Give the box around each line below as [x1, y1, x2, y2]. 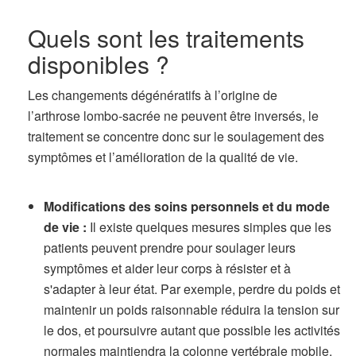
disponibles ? [28, 47, 169, 81]
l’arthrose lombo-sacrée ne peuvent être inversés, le [28, 106, 319, 125]
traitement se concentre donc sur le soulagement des [28, 127, 324, 145]
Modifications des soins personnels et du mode [44, 197, 330, 215]
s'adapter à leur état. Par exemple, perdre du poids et [44, 280, 340, 298]
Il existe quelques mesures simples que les [87, 218, 331, 236]
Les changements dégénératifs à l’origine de [28, 86, 277, 104]
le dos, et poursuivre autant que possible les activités [44, 321, 340, 339]
